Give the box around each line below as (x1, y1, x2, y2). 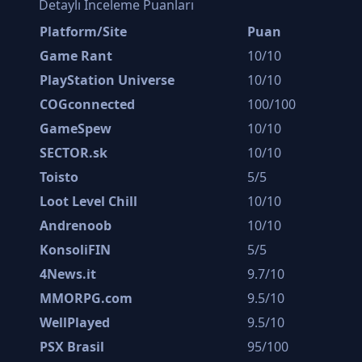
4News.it (40, 264, 96, 283)
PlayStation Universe (40, 70, 175, 89)
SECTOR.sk (40, 143, 107, 162)
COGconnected (40, 95, 135, 113)
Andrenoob (40, 216, 112, 234)
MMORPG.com (40, 288, 133, 307)
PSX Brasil (40, 337, 104, 356)
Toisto (40, 167, 78, 186)
